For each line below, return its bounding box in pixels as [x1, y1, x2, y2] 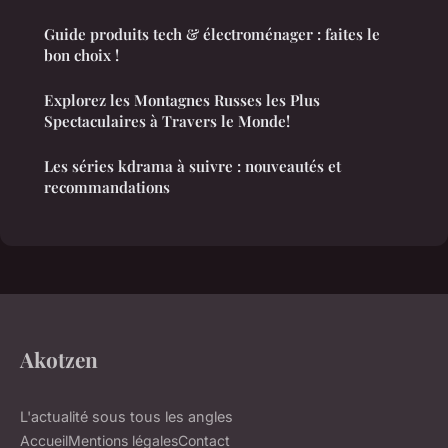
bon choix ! [44, 44, 119, 65]
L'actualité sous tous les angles [20, 407, 233, 425]
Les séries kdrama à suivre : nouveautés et [44, 155, 341, 176]
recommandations [44, 176, 170, 197]
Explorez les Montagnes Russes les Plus [44, 89, 320, 110]
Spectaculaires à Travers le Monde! [44, 110, 290, 131]
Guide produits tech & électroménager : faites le [44, 23, 380, 44]
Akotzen [20, 344, 98, 373]
